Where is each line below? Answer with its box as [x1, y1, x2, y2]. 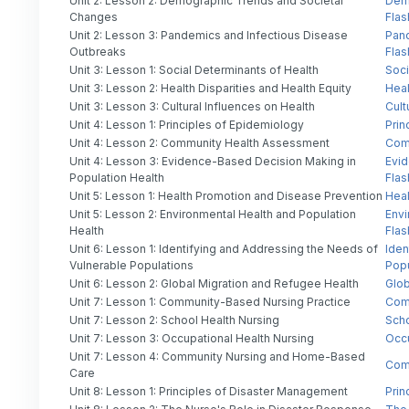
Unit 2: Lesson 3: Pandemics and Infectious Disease [69, 28, 348, 42]
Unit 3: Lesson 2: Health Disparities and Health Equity [69, 81, 351, 95]
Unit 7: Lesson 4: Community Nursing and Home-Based [69, 350, 365, 363]
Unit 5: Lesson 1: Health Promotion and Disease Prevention [69, 189, 383, 203]
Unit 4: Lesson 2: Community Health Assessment [69, 136, 330, 150]
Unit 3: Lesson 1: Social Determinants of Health [69, 63, 319, 77]
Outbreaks [69, 45, 126, 58]
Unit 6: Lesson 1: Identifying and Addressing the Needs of [69, 242, 378, 256]
